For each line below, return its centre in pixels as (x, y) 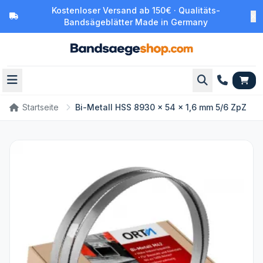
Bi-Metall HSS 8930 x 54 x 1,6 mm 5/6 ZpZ (161, 107)
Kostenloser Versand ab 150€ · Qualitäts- (136, 10)
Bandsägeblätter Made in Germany (136, 22)
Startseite (41, 107)
